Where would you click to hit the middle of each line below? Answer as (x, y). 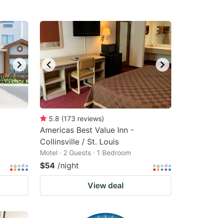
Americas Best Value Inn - (87, 130)
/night (68, 165)
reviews (90, 118)
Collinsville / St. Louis (79, 142)
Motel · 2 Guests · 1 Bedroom (85, 153)
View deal (106, 185)
